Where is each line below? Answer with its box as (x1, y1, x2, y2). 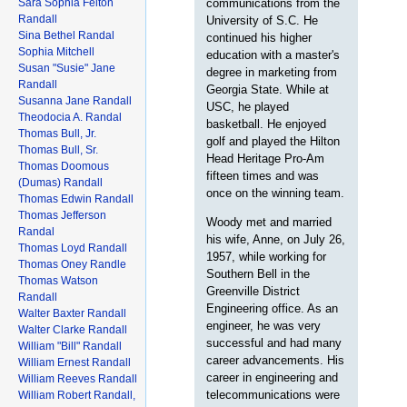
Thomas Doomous (18, 159, 109, 173)
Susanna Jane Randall (18, 94, 132, 107)
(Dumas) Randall (18, 175, 103, 189)
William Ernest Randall (18, 355, 131, 369)
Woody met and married (206, 214, 333, 229)
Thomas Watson (18, 273, 98, 287)
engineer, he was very (206, 318, 322, 333)
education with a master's (206, 47, 341, 62)
